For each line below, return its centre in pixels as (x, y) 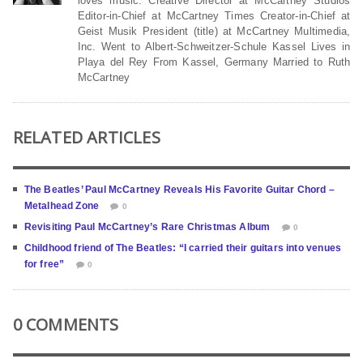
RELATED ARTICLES (86, 137)
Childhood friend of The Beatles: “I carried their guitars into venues (183, 248)
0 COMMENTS (66, 324)
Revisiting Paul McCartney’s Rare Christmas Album (147, 226)
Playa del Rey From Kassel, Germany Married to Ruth (214, 62)
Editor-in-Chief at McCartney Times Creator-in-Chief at (214, 15)
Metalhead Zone (62, 205)
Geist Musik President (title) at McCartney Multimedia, (214, 31)
